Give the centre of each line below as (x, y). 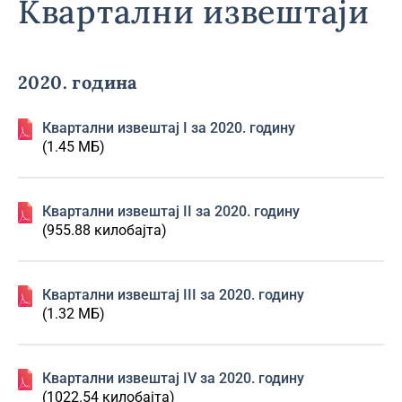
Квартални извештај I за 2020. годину (169, 128)
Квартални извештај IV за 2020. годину (173, 378)
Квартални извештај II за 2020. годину (171, 211)
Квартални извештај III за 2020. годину (173, 295)
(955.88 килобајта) (105, 230)
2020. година (78, 82)
